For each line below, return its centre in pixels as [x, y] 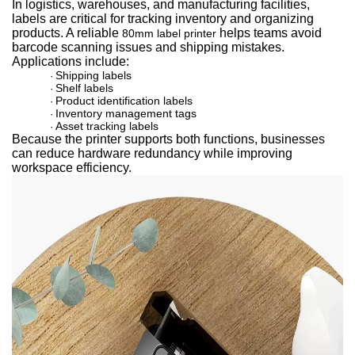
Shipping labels [94, 75]
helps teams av [260, 33]
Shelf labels [84, 88]
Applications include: [71, 61]
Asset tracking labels [107, 126]
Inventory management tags [126, 113]
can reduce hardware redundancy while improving [152, 153]
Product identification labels [124, 101]
